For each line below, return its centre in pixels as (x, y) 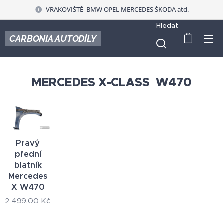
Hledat (167, 25)
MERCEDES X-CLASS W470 (111, 82)
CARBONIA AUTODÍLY (53, 38)
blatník (28, 165)
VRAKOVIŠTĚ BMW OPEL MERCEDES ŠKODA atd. (117, 9)
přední (28, 154)
